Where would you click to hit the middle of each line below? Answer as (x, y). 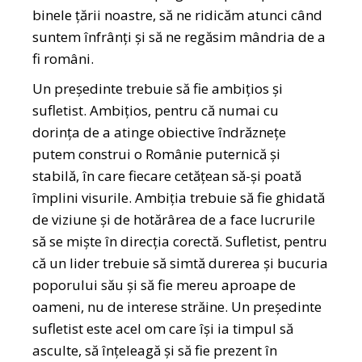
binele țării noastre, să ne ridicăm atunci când (178, 15)
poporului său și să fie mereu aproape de (164, 284)
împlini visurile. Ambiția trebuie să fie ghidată (179, 197)
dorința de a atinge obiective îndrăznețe (160, 132)
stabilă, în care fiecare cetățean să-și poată (167, 175)
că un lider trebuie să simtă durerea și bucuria (181, 263)
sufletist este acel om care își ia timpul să (163, 328)
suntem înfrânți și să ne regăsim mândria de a (179, 36)
